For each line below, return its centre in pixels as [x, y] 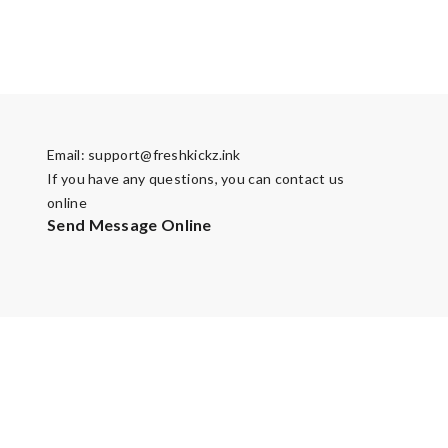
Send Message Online [129, 224]
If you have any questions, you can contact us [196, 178]
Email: [68, 154]
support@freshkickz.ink [164, 154]
